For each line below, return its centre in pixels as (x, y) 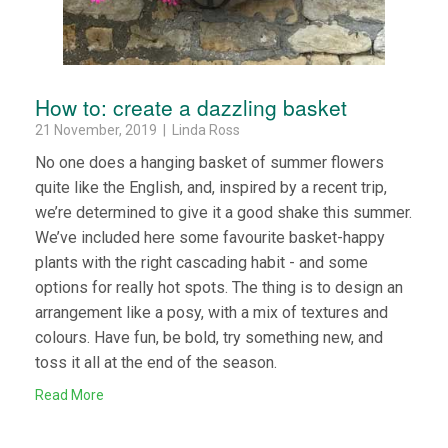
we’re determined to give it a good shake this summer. (223, 212)
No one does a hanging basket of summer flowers (209, 162)
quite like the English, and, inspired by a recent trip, (211, 187)
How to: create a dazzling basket (191, 106)
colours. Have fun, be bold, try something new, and (209, 337)
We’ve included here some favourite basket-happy (210, 237)
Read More (69, 394)
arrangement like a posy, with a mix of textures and (211, 312)
